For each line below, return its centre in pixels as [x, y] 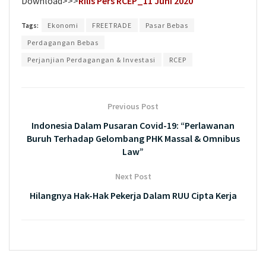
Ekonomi [63, 25]
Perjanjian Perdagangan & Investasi [91, 60]
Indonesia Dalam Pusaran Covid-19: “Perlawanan [133, 125]
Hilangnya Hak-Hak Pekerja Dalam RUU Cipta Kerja [133, 195]
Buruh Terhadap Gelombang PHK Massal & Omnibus [133, 138]
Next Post [133, 176]
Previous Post [133, 106]
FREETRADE [112, 25]
